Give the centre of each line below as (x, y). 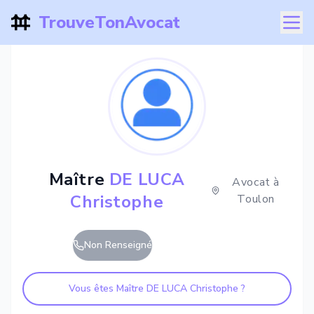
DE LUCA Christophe (192, 288)
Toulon (256, 199)
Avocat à (256, 182)
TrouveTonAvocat (109, 22)
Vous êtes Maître (108, 288)
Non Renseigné (118, 245)
